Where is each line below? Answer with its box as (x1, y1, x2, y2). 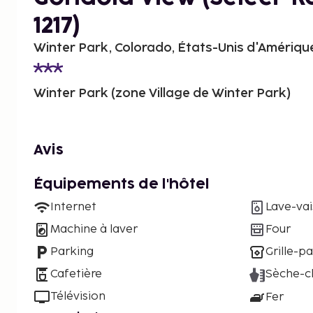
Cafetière (50, 268, 102, 282)
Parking (50, 245, 94, 259)
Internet (50, 201, 96, 214)
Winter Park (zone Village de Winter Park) (34, 86, 291, 101)
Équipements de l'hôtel (34, 177, 210, 192)
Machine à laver (50, 223, 138, 237)
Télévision (50, 290, 105, 304)
